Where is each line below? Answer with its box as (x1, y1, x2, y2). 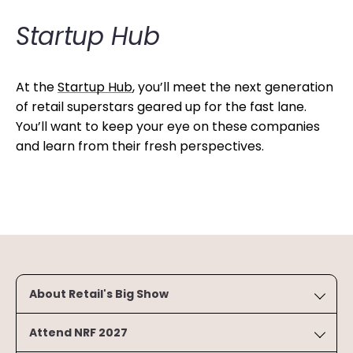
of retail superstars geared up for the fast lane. (16, 98, 307, 116)
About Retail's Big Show (29, 286, 169, 302)
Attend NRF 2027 (29, 325, 128, 340)
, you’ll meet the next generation (132, 78, 333, 96)
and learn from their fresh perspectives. (16, 137, 264, 155)
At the (16, 78, 58, 96)
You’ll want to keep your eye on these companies (16, 117, 320, 136)
